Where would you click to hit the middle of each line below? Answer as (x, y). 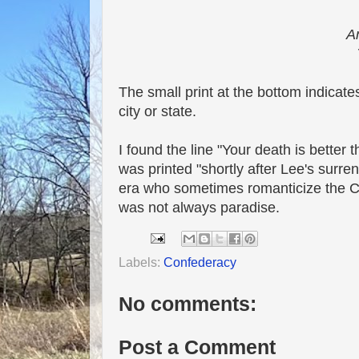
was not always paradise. (199, 208)
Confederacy (200, 262)
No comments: (188, 303)
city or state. (157, 112)
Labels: (141, 262)
